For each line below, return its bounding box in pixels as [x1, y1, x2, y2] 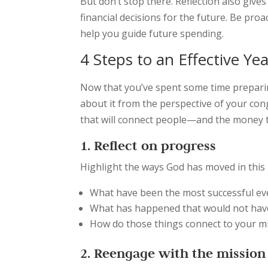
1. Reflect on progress [80, 137, 217, 154]
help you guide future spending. [80, 27, 224, 40]
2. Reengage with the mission [80, 245, 266, 261]
